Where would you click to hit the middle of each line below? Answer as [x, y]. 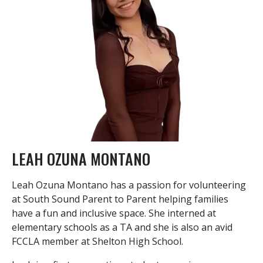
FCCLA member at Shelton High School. [97, 241]
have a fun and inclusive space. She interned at [114, 213]
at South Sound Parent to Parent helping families [120, 199]
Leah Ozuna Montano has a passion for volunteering [129, 185]
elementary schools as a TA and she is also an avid [122, 227]
